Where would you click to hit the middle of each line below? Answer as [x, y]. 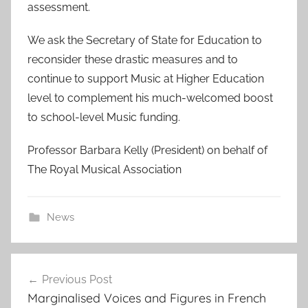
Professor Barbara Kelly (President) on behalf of [147, 150]
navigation [55, 290]
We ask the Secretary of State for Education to [145, 40]
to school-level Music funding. [104, 117]
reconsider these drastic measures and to [133, 59]
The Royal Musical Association [104, 169]
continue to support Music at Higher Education [146, 78]
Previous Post [77, 279]
